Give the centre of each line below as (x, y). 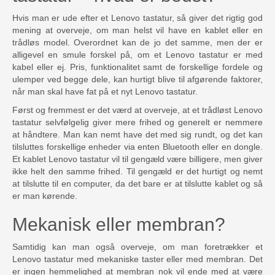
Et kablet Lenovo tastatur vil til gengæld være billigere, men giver (137, 159)
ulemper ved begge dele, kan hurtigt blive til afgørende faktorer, (137, 79)
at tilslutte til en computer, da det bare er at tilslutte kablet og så (137, 184)
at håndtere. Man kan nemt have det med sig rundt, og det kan (137, 135)
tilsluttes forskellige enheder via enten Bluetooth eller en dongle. (137, 147)
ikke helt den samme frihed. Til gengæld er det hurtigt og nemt (137, 172)
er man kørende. (45, 196)
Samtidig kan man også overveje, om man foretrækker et (137, 247)
